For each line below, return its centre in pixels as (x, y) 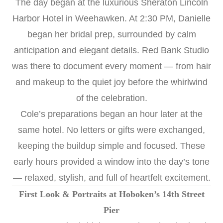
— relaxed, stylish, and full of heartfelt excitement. (111, 177)
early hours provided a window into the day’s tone (111, 162)
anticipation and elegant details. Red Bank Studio (111, 50)
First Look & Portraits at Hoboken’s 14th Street (111, 194)
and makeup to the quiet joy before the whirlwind (111, 82)
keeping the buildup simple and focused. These (111, 146)
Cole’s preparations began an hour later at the (111, 114)
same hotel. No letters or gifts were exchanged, (111, 130)
